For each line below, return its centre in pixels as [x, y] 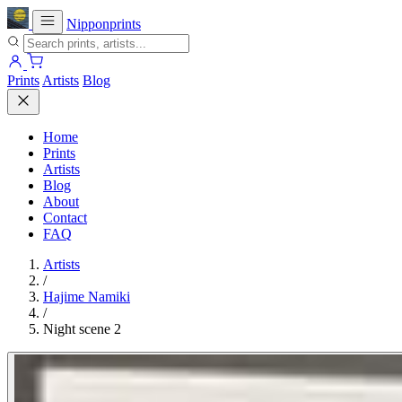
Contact [65, 218]
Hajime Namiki [87, 297]
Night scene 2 [82, 329]
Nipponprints [104, 24]
